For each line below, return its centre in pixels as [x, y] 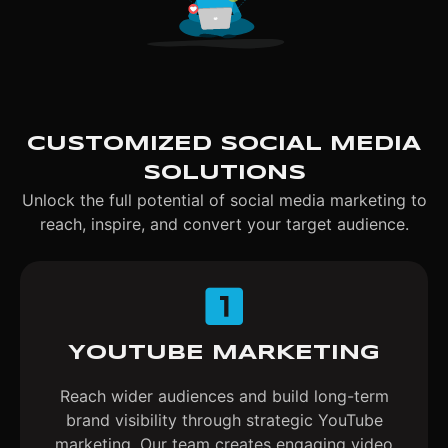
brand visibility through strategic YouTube [224, 419]
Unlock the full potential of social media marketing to [224, 200]
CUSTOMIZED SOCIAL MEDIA [224, 144]
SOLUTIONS [224, 173]
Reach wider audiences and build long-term [224, 395]
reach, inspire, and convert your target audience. [224, 224]
